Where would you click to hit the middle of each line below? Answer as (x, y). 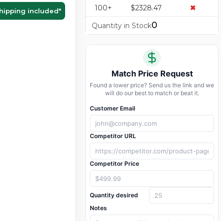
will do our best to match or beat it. (152, 93)
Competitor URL (113, 136)
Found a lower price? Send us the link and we (152, 85)
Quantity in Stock (122, 26)
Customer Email (112, 109)
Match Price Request (152, 74)
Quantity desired (114, 195)
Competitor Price (114, 164)
